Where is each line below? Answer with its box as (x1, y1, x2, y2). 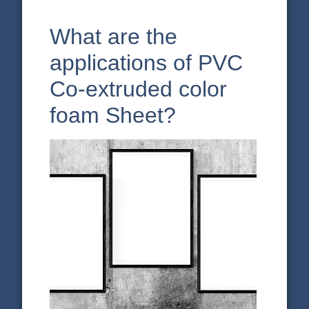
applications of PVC (50, 50, 243, 76)
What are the (50, 24, 178, 50)
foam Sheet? (50, 103, 177, 128)
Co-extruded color (50, 77, 228, 102)
